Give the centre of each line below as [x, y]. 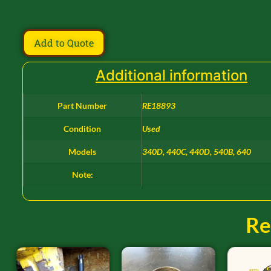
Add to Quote [64, 42]
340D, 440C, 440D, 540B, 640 [196, 151]
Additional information [171, 75]
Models [83, 151]
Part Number [83, 105]
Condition [83, 128]
